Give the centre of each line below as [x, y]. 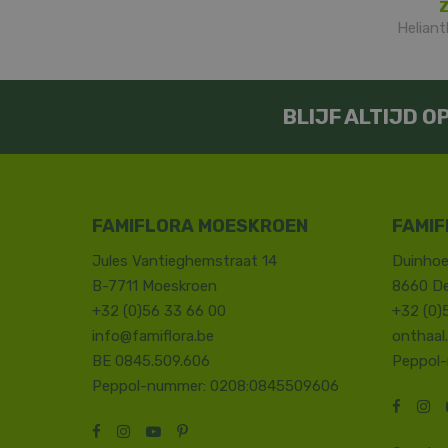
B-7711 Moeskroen [154, 286]
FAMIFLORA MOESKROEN [200, 226]
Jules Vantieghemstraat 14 [184, 261]
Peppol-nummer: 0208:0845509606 [215, 386]
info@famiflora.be [153, 336]
